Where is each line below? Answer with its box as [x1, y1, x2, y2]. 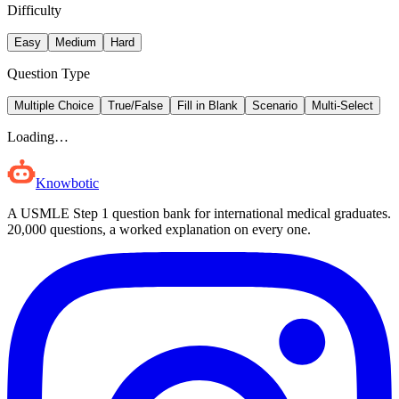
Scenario [252, 98, 297, 112]
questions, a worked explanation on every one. [46, 221, 311, 237]
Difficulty [7, 2, 61, 18]
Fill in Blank [177, 98, 238, 112]
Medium [55, 35, 96, 49]
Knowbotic [36, 175, 99, 191]
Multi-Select [312, 98, 373, 112]
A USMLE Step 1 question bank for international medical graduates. [7, 205, 391, 221]
